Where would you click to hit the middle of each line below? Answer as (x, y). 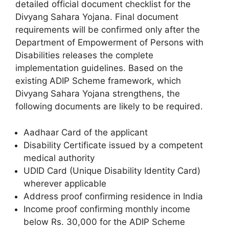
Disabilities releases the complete (84, 55)
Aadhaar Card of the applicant (86, 132)
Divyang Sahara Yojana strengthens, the (98, 94)
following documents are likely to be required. (109, 106)
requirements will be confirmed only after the (108, 30)
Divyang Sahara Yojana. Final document (97, 17)
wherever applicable (65, 183)
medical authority (59, 158)
